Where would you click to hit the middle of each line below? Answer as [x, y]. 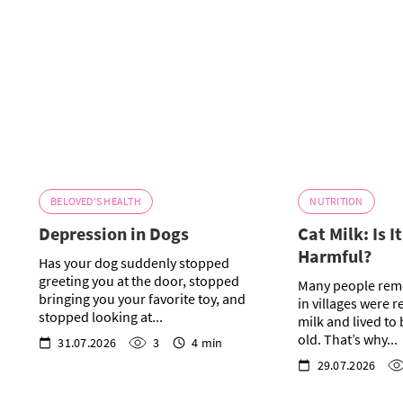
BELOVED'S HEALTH [96, 201]
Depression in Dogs [114, 234]
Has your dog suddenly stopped [134, 263]
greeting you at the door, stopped [139, 281]
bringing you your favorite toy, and [143, 299]
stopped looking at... [101, 317]
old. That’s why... [348, 340]
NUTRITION [336, 201]
